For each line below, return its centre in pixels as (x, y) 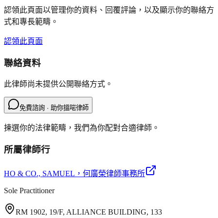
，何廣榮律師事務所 (110, 173)
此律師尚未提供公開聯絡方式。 (58, 84)
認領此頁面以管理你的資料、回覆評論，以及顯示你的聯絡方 (109, 10)
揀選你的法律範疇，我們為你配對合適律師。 (82, 128)
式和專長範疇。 (31, 22)
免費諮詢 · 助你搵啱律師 (54, 108)
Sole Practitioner (29, 190)
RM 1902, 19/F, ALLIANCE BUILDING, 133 (89, 212)
